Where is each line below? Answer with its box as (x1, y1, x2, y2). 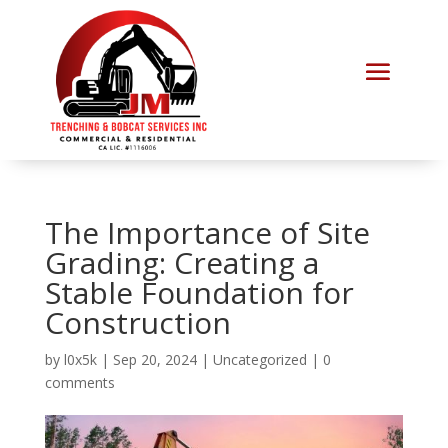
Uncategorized (212, 350, 307, 370)
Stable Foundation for (44, 272, 354, 314)
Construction (44, 302, 231, 344)
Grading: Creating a (44, 242, 319, 284)
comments (44, 373, 115, 393)
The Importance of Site (44, 212, 370, 254)
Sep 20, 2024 (112, 350, 197, 370)
